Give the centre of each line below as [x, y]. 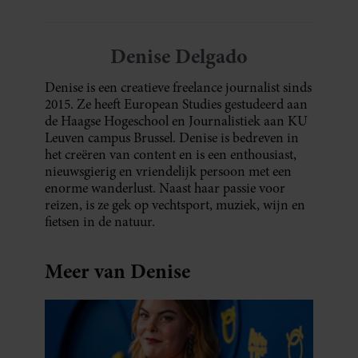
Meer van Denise [117, 271]
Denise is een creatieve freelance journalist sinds [178, 88]
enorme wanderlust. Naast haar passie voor [165, 189]
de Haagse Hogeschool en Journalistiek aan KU [176, 121]
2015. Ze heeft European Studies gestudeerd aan [176, 105]
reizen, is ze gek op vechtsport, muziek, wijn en [175, 205]
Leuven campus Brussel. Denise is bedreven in [172, 138]
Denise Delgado [179, 56]
